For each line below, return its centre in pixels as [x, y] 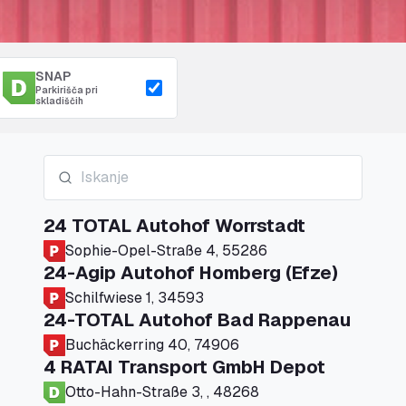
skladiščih [59, 101]
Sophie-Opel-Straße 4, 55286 [166, 251]
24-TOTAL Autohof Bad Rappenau [198, 320]
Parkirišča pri [67, 90]
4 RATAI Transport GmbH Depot [184, 367]
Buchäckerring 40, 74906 [152, 345]
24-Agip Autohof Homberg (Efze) [191, 273]
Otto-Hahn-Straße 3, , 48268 [236, 392]
